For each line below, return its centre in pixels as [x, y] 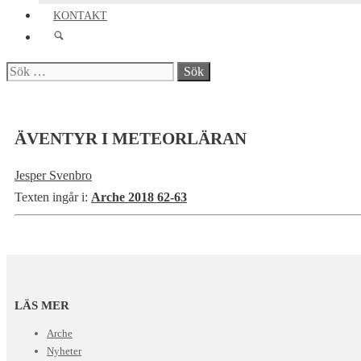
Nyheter [64, 351]
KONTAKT [80, 16]
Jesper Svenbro [53, 175]
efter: [19, 92]
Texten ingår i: [51, 197]
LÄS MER [42, 306]
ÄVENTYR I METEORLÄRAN [131, 139]
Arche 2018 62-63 [139, 197]
